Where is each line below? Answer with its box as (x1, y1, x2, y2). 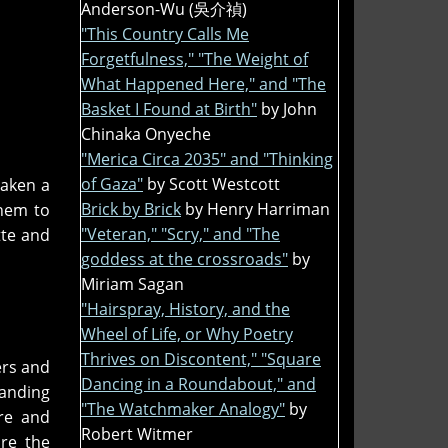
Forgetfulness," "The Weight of (81, 47, 308, 70)
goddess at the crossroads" (81, 247, 288, 270)
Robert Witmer (81, 422, 193, 445)
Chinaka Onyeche (81, 122, 211, 145)
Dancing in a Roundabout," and (81, 372, 316, 395)
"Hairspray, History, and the (81, 297, 290, 320)
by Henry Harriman (185, 197, 330, 220)
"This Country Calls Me (81, 22, 249, 45)
